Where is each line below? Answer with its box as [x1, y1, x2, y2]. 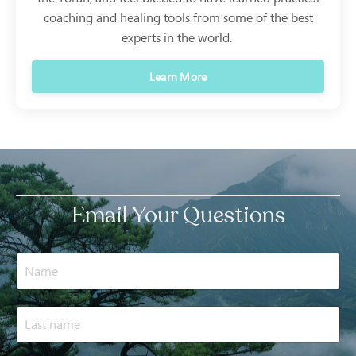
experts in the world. [121, 28, 235, 46]
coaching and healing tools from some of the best [43, 8, 313, 26]
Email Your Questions [71, 199, 285, 230]
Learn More [149, 68, 207, 84]
